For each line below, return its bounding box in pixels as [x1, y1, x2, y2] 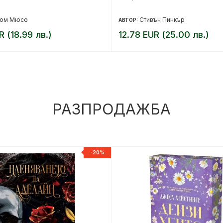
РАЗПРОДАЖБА [52, 100, 171, 118]
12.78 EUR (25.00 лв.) [118, 29, 209, 40]
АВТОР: [118, 16, 139, 23]
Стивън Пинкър [139, 15, 185, 23]
